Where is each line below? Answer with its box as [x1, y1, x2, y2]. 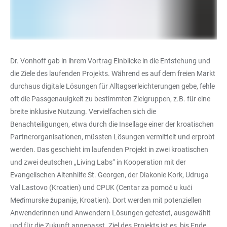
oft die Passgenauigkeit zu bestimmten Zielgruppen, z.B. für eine [10, 95, 210, 103]
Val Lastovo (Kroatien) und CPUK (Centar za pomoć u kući [10, 183, 192, 192]
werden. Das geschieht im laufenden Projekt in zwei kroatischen [10, 145, 208, 154]
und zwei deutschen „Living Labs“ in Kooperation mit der [10, 158, 186, 167]
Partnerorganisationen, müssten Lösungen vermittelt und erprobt [10, 133, 215, 141]
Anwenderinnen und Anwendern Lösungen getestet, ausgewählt [10, 209, 211, 217]
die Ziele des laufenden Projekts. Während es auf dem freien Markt [10, 69, 215, 78]
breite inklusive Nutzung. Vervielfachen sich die [10, 107, 156, 116]
